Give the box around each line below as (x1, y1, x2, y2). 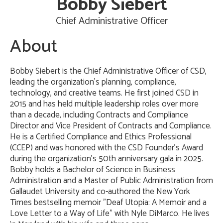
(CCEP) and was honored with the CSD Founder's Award (10, 141, 203, 155)
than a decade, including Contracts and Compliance (10, 108, 188, 122)
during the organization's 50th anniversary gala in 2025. (10, 152, 203, 166)
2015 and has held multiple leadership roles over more (10, 97, 199, 111)
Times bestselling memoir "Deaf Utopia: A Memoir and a (10, 196, 207, 210)
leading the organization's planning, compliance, (10, 75, 176, 89)
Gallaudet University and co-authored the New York (10, 185, 190, 199)
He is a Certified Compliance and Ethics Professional (10, 130, 192, 144)
